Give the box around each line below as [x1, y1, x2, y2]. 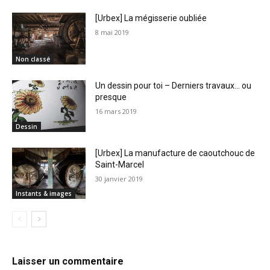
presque [95, 92, 127, 102]
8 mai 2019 [95, 28, 130, 37]
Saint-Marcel [95, 159, 145, 169]
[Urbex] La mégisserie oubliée [95, 13, 207, 24]
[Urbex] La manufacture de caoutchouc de [95, 148, 256, 158]
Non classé [16, 55, 50, 64]
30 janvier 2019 [95, 174, 143, 183]
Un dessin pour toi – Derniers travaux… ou [95, 81, 252, 91]
